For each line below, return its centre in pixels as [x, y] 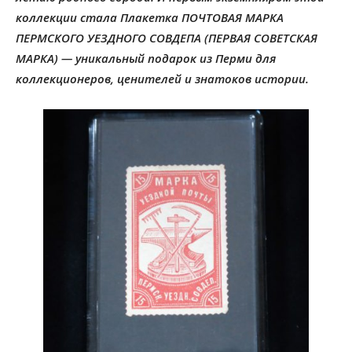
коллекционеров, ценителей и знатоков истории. [162, 79]
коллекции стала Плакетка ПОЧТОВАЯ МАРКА [150, 17]
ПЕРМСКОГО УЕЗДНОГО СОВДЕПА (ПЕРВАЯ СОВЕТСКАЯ [167, 38]
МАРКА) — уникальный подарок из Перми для [146, 58]
